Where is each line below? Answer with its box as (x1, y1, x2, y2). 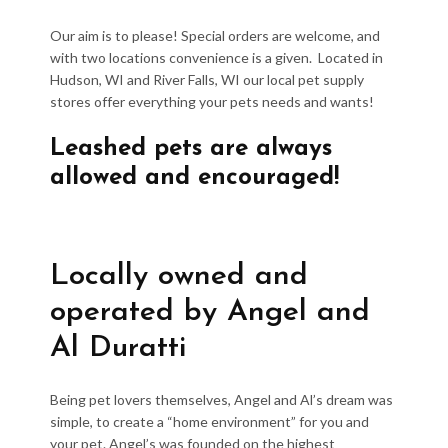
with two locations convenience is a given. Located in (50, 49, 383, 66)
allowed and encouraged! (50, 166, 339, 190)
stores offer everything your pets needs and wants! (50, 93, 374, 110)
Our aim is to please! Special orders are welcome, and (50, 27, 380, 44)
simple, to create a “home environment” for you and (50, 413, 369, 430)
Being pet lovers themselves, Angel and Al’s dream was (50, 391, 393, 408)
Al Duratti (50, 333, 186, 364)
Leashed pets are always (50, 137, 332, 161)
